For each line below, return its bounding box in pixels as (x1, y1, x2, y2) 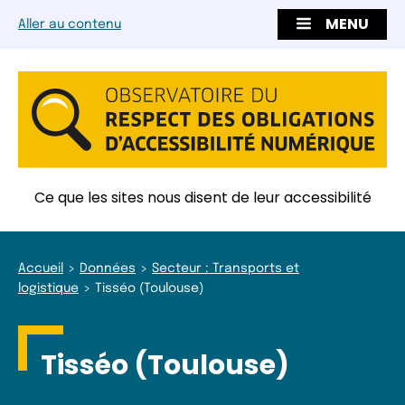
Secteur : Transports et (152, 261, 299, 275)
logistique (18, 281, 79, 295)
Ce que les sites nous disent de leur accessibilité (33, 186, 372, 208)
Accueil (18, 261, 63, 275)
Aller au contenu (18, 18, 121, 32)
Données (80, 261, 136, 275)
